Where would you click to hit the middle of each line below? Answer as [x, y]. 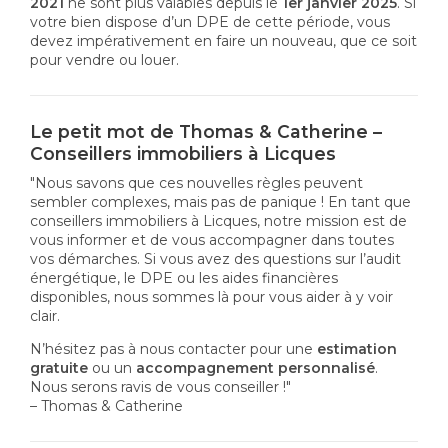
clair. [45, 315]
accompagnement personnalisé [255, 367]
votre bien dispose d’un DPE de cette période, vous [210, 22]
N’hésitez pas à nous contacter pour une [173, 348]
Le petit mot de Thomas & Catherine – [206, 132]
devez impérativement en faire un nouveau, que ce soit [223, 41]
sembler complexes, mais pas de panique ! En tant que [220, 201]
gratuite [59, 367]
